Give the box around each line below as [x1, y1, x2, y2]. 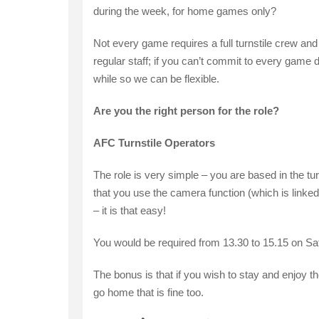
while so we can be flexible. [93, 73, 219, 85]
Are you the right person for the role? [93, 105, 279, 117]
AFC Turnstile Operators [93, 137, 215, 150]
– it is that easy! [93, 204, 166, 217]
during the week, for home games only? [93, 5, 276, 18]
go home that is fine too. [93, 286, 204, 299]
